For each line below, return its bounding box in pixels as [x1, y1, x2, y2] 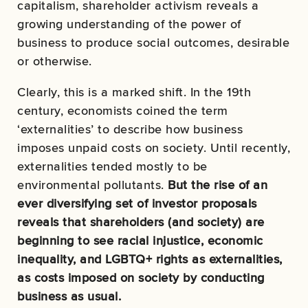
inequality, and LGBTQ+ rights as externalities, [17, 250, 283, 268]
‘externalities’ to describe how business [17, 120, 243, 138]
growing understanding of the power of [17, 15, 241, 33]
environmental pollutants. [17, 176, 168, 194]
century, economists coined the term [17, 102, 228, 120]
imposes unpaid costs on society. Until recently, [17, 139, 290, 157]
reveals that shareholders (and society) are [17, 213, 265, 231]
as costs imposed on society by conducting [17, 269, 265, 287]
